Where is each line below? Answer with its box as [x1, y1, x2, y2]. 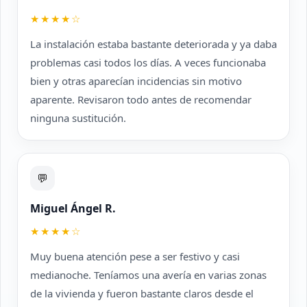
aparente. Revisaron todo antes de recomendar [30, 93, 251, 106]
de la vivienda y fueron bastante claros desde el [30, 286, 254, 300]
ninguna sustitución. [30, 111, 126, 125]
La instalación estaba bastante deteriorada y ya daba [30, 37, 277, 51]
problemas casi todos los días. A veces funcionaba [30, 56, 266, 69]
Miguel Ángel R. [30, 201, 116, 216]
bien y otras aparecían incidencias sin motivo [30, 74, 242, 88]
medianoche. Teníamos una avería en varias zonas [30, 268, 267, 282]
